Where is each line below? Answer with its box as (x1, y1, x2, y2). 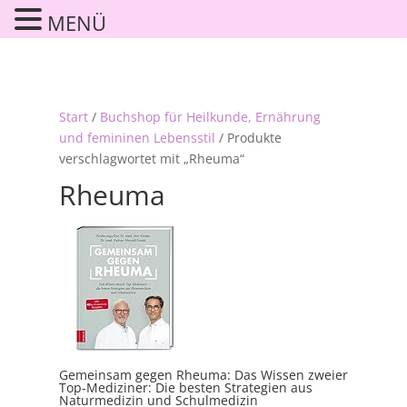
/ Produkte (214, 128, 282, 146)
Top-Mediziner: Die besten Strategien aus (58, 378, 313, 396)
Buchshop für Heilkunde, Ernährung (99, 107, 321, 125)
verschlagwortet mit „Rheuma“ (58, 149, 244, 167)
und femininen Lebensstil (58, 128, 215, 146)
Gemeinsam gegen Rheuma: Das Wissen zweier (58, 365, 348, 383)
